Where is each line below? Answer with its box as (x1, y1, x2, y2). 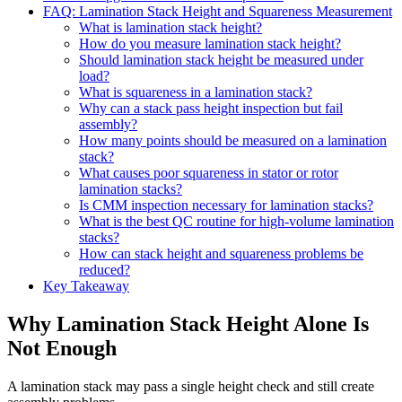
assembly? (79, 117, 137, 133)
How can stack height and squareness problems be (79, 246, 363, 262)
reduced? (79, 262, 130, 278)
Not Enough (7, 336, 117, 360)
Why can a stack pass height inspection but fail (79, 100, 343, 117)
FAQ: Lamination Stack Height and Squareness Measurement (43, 4, 392, 20)
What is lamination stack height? (79, 20, 262, 36)
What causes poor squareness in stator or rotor (79, 165, 338, 181)
